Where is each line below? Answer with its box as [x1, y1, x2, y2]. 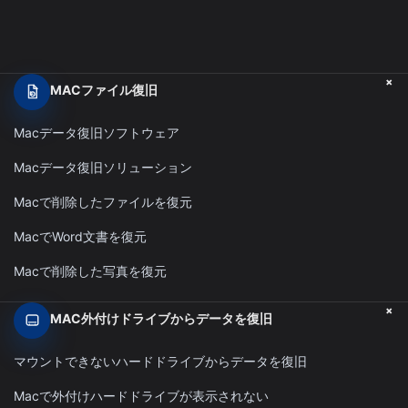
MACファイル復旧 [50, 81, 158, 97]
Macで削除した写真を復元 [14, 262, 167, 279]
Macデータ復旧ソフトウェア [14, 124, 179, 140]
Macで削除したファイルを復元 [14, 193, 192, 209]
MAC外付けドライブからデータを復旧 [50, 310, 272, 326]
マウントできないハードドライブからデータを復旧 [14, 352, 307, 369]
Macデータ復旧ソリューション [14, 158, 192, 175]
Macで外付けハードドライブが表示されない [14, 387, 269, 403]
